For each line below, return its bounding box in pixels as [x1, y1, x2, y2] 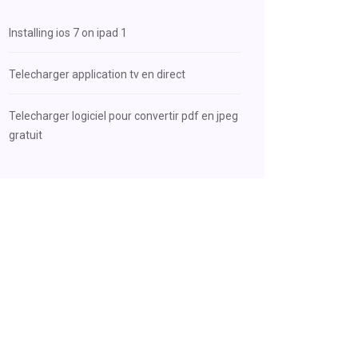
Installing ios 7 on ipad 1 [9, 26, 127, 39]
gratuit [9, 129, 42, 141]
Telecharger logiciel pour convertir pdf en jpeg [9, 109, 238, 122]
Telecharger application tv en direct [9, 68, 185, 81]
